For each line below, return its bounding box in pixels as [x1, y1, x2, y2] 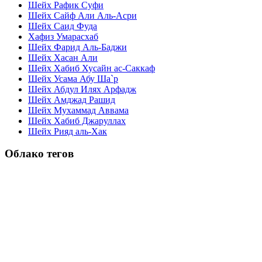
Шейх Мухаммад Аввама [28, 105, 129, 115]
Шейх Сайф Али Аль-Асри [28, 10, 137, 20]
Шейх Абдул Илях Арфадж [28, 84, 136, 94]
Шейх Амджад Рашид [28, 94, 115, 105]
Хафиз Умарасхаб [28, 31, 98, 42]
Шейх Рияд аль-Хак [28, 126, 107, 136]
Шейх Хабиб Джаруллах [28, 115, 126, 126]
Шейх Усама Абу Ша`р [28, 73, 118, 84]
